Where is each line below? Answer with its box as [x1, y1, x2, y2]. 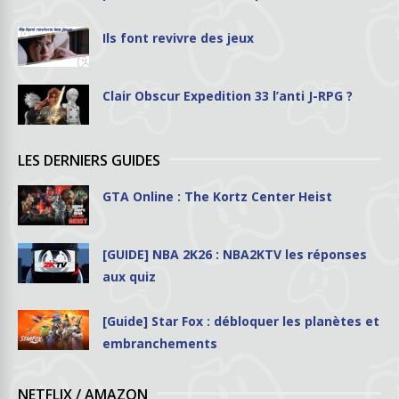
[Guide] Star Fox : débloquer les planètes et [102, 312, 379, 330]
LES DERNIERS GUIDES [18, 150, 160, 170]
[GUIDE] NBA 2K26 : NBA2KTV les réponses [102, 245, 367, 263]
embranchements [102, 334, 217, 352]
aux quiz [102, 267, 156, 285]
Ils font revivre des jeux [102, 28, 254, 46]
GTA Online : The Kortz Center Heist [102, 187, 332, 205]
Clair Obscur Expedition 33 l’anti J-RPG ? [102, 86, 353, 104]
